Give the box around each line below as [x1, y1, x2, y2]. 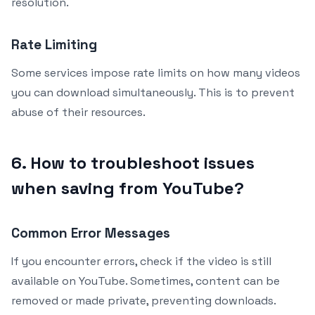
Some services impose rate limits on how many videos [11, 65, 300, 80]
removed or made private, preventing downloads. [11, 292, 276, 308]
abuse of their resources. [11, 104, 146, 120]
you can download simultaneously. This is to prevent [11, 84, 295, 100]
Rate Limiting [11, 35, 97, 53]
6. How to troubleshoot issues [11, 151, 255, 174]
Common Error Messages [11, 224, 170, 242]
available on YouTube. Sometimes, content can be [11, 273, 280, 288]
